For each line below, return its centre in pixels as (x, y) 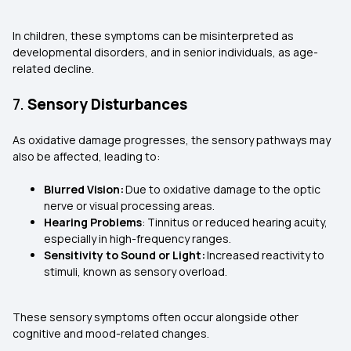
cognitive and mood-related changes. (112, 333)
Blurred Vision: (85, 189)
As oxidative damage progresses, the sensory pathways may (172, 140)
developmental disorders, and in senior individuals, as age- (165, 52)
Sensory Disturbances (107, 104)
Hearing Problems (93, 222)
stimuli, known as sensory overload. (137, 271)
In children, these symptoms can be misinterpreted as (153, 36)
